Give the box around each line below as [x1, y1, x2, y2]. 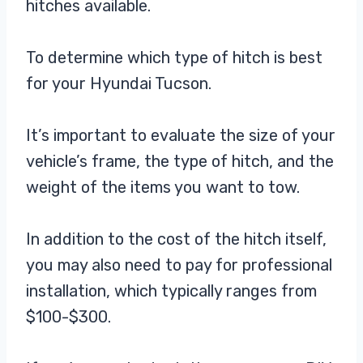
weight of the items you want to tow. [26, 177, 300, 198]
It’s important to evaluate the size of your [26, 126, 335, 146]
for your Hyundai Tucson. [26, 74, 216, 94]
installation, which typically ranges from [26, 281, 317, 301]
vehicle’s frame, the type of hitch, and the [26, 152, 334, 172]
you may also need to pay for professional [26, 255, 332, 275]
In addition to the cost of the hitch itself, [26, 229, 327, 250]
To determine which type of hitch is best [26, 48, 322, 68]
